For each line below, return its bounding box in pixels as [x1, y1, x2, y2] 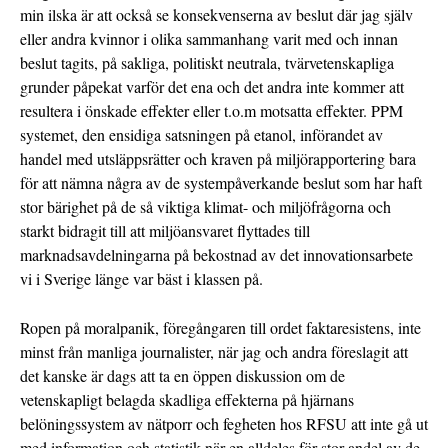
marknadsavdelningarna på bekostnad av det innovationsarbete [20, 244, 413, 266]
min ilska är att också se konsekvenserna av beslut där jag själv [20, 4, 413, 26]
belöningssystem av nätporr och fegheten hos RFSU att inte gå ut [20, 413, 428, 435]
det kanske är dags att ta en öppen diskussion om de [20, 365, 345, 387]
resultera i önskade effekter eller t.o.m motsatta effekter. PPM [20, 100, 403, 122]
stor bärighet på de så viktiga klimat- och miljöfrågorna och [20, 196, 391, 218]
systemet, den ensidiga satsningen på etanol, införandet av [20, 124, 383, 146]
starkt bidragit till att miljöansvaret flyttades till [20, 220, 310, 242]
